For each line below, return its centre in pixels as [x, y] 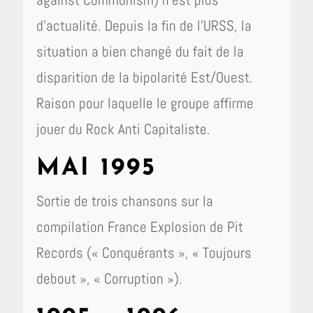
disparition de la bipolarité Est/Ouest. [145, 77]
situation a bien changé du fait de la [140, 51]
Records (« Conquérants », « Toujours [144, 253]
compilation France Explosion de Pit [140, 227]
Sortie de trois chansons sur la [125, 201]
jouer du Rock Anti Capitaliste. [124, 129]
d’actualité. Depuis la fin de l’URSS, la [144, 26]
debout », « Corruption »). [110, 278]
